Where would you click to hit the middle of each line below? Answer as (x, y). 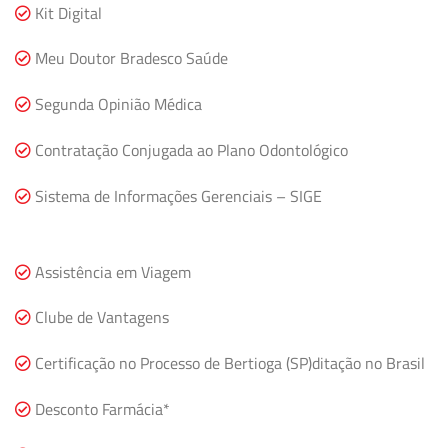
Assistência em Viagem (111, 271)
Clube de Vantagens (100, 317)
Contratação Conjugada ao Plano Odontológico (189, 150)
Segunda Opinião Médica (116, 104)
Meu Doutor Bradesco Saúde (129, 58)
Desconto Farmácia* (100, 409)
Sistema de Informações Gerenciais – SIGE (176, 195)
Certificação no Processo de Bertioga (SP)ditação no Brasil (228, 363)
